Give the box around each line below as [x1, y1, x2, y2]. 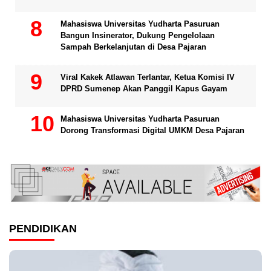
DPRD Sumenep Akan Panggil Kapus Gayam [60, 83, 227, 93]
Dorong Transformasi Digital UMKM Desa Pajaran [60, 125, 244, 135]
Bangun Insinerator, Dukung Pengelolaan [60, 30, 215, 40]
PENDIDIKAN [9, 222, 77, 235]
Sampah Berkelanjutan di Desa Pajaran [60, 42, 206, 51]
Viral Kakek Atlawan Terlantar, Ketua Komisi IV [60, 72, 235, 82]
